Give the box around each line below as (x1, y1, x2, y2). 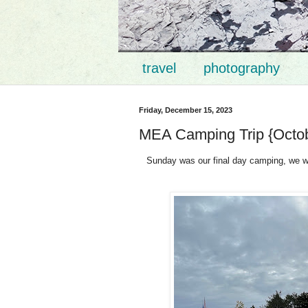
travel (142, 60, 176, 76)
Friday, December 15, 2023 (139, 106, 232, 114)
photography (203, 60, 280, 76)
